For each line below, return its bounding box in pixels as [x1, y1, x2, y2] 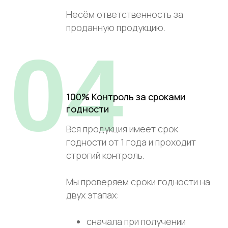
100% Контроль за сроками [66, 90, 185, 103]
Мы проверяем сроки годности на [66, 175, 210, 188]
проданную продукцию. [66, 21, 165, 34]
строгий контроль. [66, 149, 145, 161]
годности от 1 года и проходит [66, 135, 196, 148]
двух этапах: [66, 188, 119, 201]
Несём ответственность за [66, 8, 183, 20]
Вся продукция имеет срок [66, 122, 178, 135]
